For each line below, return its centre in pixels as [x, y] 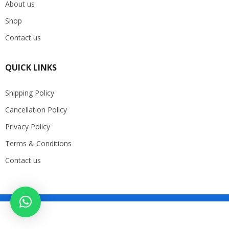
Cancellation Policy [36, 109]
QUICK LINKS [31, 67]
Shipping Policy [30, 93]
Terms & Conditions [38, 143]
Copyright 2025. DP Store [114, 209]
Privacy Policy [28, 126]
